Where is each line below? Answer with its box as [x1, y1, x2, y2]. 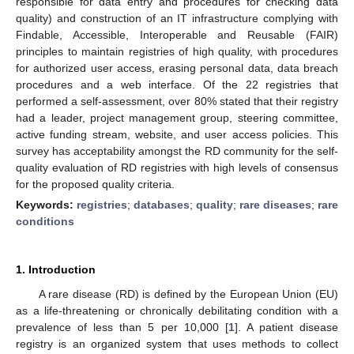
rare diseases [239, 198, 311, 211]
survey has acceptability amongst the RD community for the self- [16, 144, 338, 157]
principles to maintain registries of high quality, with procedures [16, 44, 338, 58]
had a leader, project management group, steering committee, [16, 111, 338, 124]
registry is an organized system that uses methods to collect [16, 337, 338, 350]
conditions [16, 214, 74, 228]
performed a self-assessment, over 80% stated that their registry [16, 94, 338, 107]
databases [134, 198, 190, 211]
